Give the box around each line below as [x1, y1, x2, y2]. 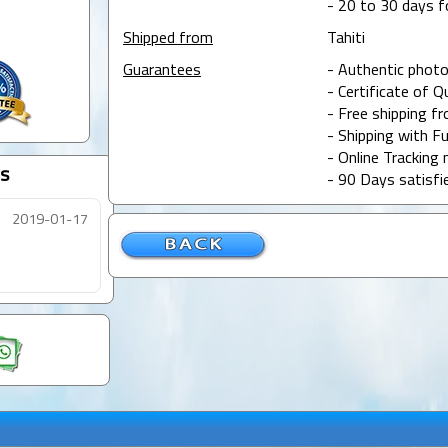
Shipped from [122, 31, 213, 48]
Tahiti [326, 31, 365, 48]
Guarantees [122, 63, 201, 80]
